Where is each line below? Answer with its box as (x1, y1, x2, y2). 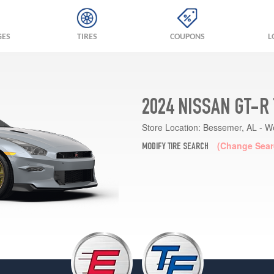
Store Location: (141, 120, 201, 133)
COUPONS (169, 32, 205, 42)
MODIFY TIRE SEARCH (141, 142, 209, 152)
